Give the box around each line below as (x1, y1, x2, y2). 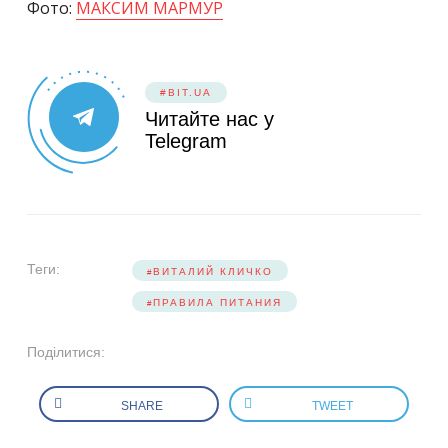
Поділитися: (27, 344, 105, 360)
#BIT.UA (160, 87, 212, 98)
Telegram (145, 130, 227, 152)
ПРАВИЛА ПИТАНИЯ (153, 297, 282, 308)
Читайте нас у (145, 108, 274, 130)
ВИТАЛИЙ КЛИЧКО (153, 266, 273, 277)
